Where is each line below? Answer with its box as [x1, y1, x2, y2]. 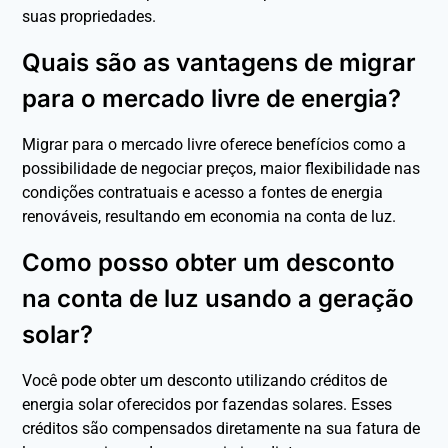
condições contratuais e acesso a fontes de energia [22, 182, 384, 202]
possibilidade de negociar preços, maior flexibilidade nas [22, 158, 421, 178]
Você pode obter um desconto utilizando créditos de [22, 370, 388, 390]
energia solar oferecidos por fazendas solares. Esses [22, 394, 393, 414]
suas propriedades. [22, 6, 157, 26]
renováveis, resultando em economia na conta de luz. [22, 206, 397, 226]
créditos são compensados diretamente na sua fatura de [22, 418, 421, 438]
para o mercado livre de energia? [22, 83, 402, 113]
